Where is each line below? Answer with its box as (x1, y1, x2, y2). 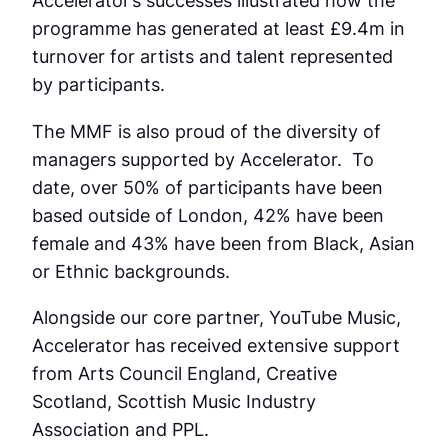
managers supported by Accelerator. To (32, 147, 374, 170)
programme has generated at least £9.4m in (32, 17, 405, 40)
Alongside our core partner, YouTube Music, (32, 306, 401, 329)
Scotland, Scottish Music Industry (32, 390, 316, 413)
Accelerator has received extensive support (32, 334, 400, 357)
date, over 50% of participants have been (32, 175, 383, 198)
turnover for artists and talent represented (32, 45, 393, 68)
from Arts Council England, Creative (32, 362, 337, 385)
